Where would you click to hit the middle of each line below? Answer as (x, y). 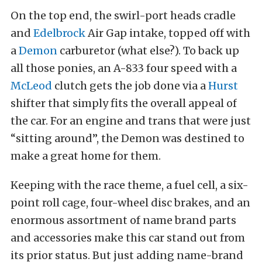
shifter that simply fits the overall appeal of (124, 103)
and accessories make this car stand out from (128, 237)
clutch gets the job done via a (130, 85)
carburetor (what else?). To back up (148, 50)
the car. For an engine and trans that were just (131, 120)
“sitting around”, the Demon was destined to (127, 138)
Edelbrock (59, 33)
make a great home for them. (86, 156)
